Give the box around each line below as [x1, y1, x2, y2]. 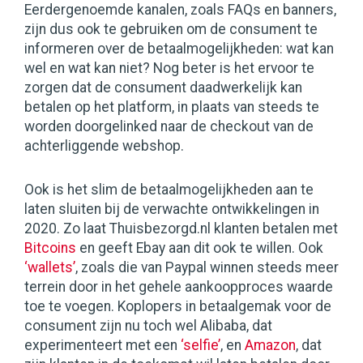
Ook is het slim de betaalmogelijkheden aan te [24, 181, 314, 199]
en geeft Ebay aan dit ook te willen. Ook [76, 240, 323, 257]
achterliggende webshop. [24, 138, 184, 155]
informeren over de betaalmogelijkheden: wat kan [24, 41, 334, 58]
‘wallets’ [24, 259, 75, 276]
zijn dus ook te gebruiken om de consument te [24, 21, 318, 38]
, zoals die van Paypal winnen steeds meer [75, 259, 339, 276]
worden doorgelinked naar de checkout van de [24, 118, 314, 135]
